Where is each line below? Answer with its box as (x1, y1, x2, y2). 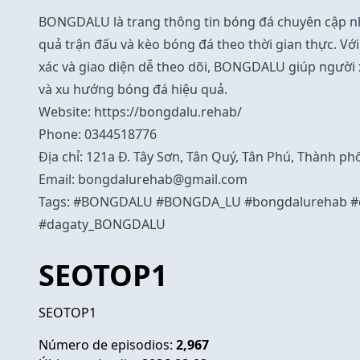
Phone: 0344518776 (39, 125, 157, 143)
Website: (39, 102, 94, 121)
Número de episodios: (39, 335, 176, 354)
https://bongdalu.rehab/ (94, 102, 242, 121)
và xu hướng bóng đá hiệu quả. (39, 80, 227, 98)
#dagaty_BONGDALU (39, 215, 166, 233)
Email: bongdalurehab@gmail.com (39, 170, 247, 188)
